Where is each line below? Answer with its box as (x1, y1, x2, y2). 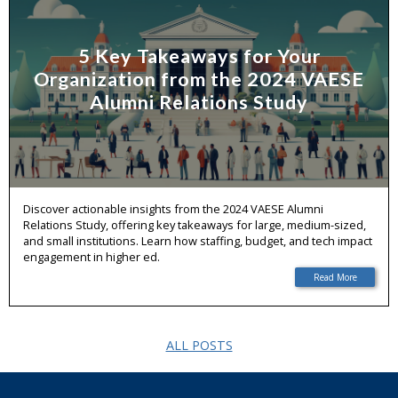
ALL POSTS (165, 337, 233, 354)
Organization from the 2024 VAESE (34, 67, 364, 91)
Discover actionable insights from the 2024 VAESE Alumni (23, 201, 323, 217)
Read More (313, 271, 357, 283)
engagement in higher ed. (23, 249, 160, 265)
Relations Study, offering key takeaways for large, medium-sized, (23, 217, 366, 233)
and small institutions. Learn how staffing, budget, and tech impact (23, 233, 372, 249)
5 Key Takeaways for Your (77, 44, 321, 68)
